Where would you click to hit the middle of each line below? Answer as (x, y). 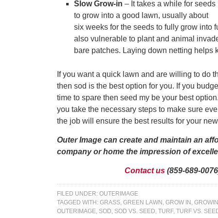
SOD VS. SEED (135, 211)
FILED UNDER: (78, 194)
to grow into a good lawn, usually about (141, 15)
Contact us (145, 171)
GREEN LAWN (143, 202)
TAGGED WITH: (78, 202)
